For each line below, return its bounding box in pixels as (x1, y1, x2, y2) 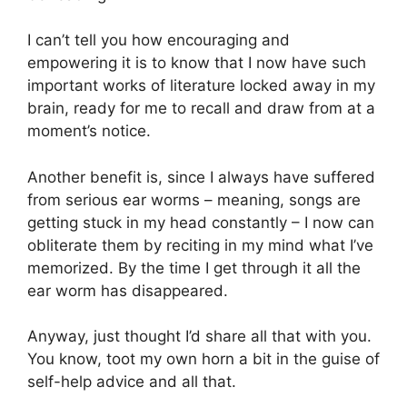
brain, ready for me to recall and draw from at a (27, 99, 375, 118)
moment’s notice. (27, 122, 151, 141)
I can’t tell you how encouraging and (27, 31, 290, 50)
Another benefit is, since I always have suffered (27, 167, 375, 186)
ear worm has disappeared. (27, 281, 228, 300)
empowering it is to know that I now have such (27, 54, 366, 73)
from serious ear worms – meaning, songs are (27, 190, 361, 209)
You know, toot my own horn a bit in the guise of (27, 350, 380, 369)
